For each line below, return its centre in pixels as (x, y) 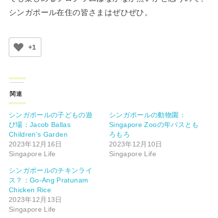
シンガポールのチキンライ (51, 171)
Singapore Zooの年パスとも (154, 125)
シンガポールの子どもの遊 (51, 115)
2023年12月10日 (136, 144)
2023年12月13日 (35, 200)
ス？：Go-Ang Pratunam (48, 180)
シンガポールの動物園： (147, 115)
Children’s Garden (38, 135)
